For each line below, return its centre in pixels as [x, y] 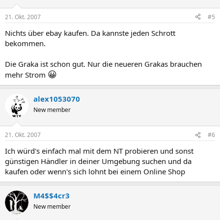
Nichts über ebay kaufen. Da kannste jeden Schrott [90, 33]
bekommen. [25, 43]
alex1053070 [57, 98]
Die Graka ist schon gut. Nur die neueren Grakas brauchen [103, 64]
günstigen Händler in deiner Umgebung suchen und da [98, 161]
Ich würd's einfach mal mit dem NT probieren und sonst [99, 151]
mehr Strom [26, 74]
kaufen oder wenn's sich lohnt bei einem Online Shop [95, 172]
